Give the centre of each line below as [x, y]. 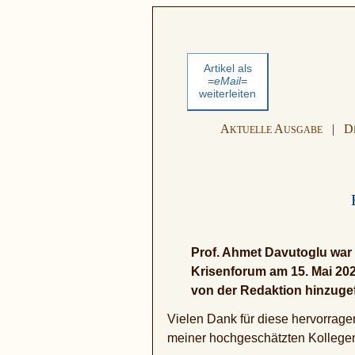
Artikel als [227, 68]
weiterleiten [227, 94]
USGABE [303, 130]
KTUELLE [251, 130]
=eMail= [227, 81]
